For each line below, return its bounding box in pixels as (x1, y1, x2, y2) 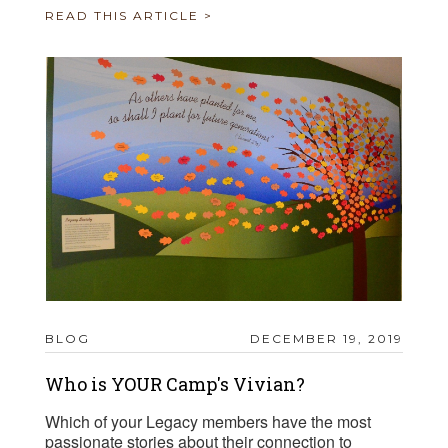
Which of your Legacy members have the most (45, 410, 371, 434)
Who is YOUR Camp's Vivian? (45, 372, 305, 397)
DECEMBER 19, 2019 (250, 331, 403, 347)
